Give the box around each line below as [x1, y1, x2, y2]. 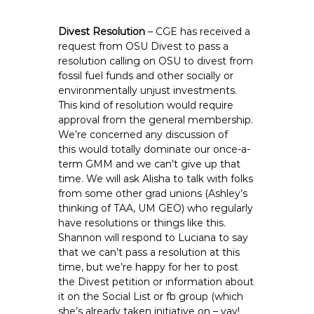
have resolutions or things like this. [58, 217, 226, 229]
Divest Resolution [58, 25, 146, 38]
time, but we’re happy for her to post [58, 261, 239, 273]
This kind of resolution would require [58, 99, 234, 111]
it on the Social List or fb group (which [58, 290, 244, 303]
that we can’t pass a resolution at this [58, 246, 240, 259]
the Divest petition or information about [58, 275, 254, 288]
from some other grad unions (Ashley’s [58, 187, 248, 200]
